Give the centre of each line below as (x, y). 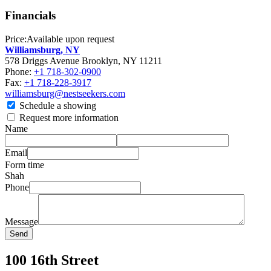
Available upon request (70, 39)
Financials (30, 16)
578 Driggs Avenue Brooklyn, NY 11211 (83, 60)
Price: (16, 39)
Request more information (68, 117)
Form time (24, 165)
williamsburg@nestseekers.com (65, 93)
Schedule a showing (57, 105)
